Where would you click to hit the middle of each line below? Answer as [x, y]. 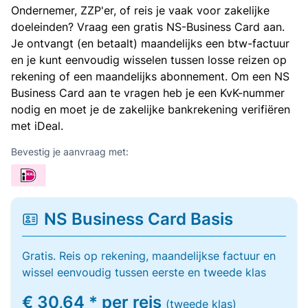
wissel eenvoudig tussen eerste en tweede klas [144, 272]
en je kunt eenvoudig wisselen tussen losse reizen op [149, 60]
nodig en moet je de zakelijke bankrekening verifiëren [151, 109]
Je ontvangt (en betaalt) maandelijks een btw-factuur [150, 43]
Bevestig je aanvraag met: [70, 152]
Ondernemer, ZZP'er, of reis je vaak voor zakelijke [140, 10]
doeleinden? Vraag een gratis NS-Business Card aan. [148, 27]
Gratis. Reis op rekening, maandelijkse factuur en [149, 256]
